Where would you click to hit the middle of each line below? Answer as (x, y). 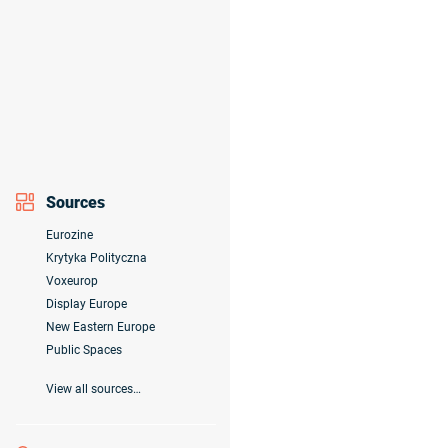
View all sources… (93, 389)
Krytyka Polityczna (96, 258)
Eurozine (69, 235)
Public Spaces (84, 350)
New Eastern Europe (100, 327)
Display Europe (86, 304)
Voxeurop (72, 281)
